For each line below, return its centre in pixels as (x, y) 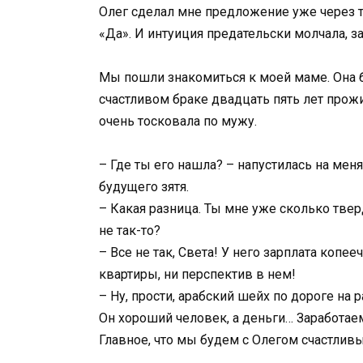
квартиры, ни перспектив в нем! (197, 274)
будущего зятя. (144, 186)
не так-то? (130, 230)
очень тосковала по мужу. (178, 121)
